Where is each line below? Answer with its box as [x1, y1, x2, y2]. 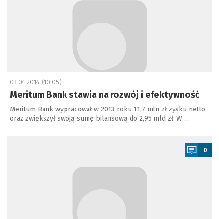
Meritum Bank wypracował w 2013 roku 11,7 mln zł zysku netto [10, 105, 205, 113]
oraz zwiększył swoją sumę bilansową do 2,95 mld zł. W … [10, 114, 190, 123]
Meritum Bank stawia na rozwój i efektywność [10, 89, 199, 100]
